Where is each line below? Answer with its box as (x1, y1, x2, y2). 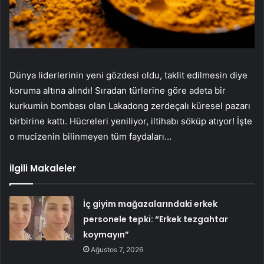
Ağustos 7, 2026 (91, 245, 144, 255)
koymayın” (83, 229, 130, 241)
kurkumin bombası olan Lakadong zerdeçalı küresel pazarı (9, 100, 250, 112)
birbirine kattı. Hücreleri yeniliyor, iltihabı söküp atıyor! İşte (9, 115, 252, 127)
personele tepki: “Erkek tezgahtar (83, 213, 229, 226)
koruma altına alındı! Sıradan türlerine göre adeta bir (9, 85, 226, 97)
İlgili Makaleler (9, 162, 76, 175)
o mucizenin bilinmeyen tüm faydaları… (9, 131, 171, 143)
